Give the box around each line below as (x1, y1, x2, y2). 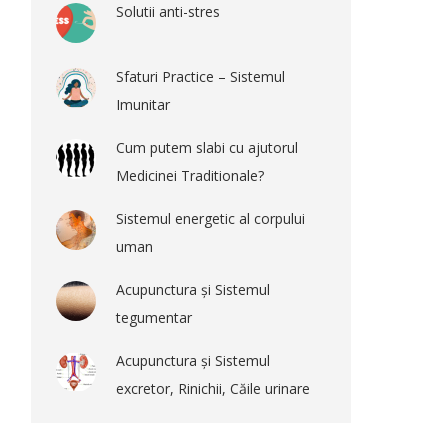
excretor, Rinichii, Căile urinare (116, 379, 310, 398)
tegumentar (116, 308, 192, 327)
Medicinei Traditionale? (116, 166, 264, 185)
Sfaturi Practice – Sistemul (116, 67, 285, 86)
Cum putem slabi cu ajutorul (116, 138, 298, 157)
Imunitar (116, 95, 170, 114)
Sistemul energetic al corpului (116, 209, 305, 228)
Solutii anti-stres (116, 2, 220, 21)
